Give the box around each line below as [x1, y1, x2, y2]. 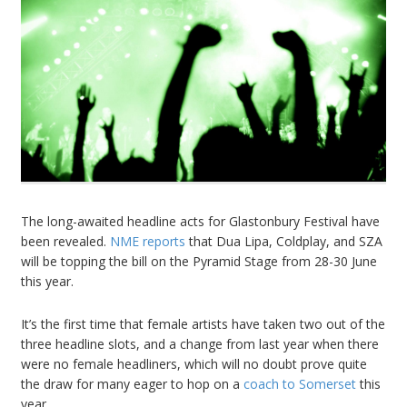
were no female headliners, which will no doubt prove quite [21, 355, 367, 373]
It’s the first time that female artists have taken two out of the [21, 315, 385, 333]
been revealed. [21, 233, 110, 251]
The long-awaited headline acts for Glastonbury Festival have [21, 213, 380, 231]
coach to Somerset [243, 375, 356, 393]
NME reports [110, 233, 185, 251]
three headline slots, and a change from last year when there [21, 335, 379, 353]
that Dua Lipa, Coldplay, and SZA [185, 233, 382, 251]
